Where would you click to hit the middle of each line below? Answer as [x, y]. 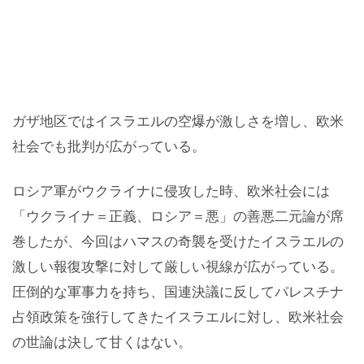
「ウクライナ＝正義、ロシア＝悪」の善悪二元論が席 [178, 216]
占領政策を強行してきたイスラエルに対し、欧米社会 [178, 316]
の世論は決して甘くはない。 [102, 342]
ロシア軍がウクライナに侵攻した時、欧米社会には [171, 191]
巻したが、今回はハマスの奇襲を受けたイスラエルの [178, 241]
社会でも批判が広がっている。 [109, 146]
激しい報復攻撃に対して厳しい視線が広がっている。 [178, 266]
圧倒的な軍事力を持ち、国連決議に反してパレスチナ [178, 291]
